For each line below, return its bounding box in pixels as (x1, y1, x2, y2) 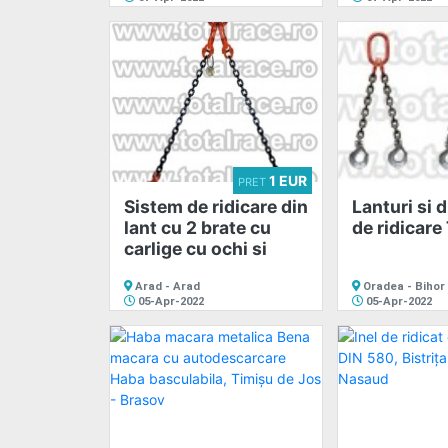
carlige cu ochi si (124, 237, 267, 259)
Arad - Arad (132, 279, 200, 293)
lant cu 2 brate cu (124, 216, 271, 238)
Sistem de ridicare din (124, 195, 308, 217)
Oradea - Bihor (360, 279, 445, 293)
